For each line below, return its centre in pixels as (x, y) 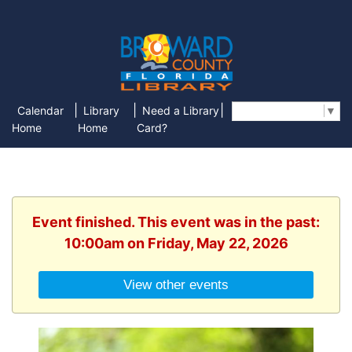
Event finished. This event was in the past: (176, 222)
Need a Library (180, 110)
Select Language (281, 111)
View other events (176, 285)
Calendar (40, 110)
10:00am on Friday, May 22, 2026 (176, 243)
